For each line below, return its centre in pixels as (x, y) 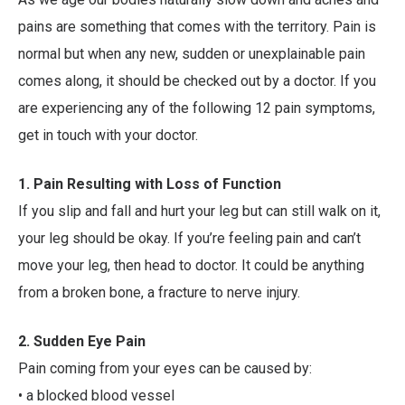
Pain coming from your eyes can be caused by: (165, 369)
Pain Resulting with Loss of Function (157, 184)
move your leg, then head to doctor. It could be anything (191, 266)
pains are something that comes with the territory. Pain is (197, 27)
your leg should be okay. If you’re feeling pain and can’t (189, 239)
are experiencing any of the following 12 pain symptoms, (197, 108)
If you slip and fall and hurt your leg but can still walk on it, (199, 212)
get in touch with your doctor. (108, 136)
